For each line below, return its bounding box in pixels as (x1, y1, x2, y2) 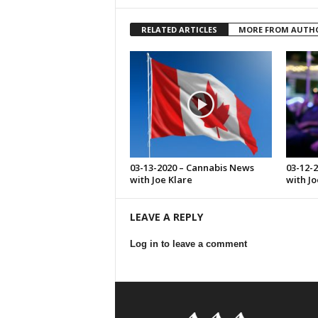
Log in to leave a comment (129, 238, 247, 249)
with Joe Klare (129, 173, 192, 186)
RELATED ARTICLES (141, 24, 217, 35)
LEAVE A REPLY (129, 210, 203, 224)
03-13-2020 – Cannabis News (129, 161, 254, 174)
